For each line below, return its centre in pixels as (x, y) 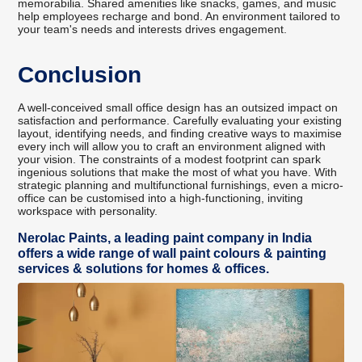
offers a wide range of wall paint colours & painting (173, 254)
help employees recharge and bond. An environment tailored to (179, 17)
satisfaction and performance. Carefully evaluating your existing (180, 121)
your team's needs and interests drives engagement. (153, 29)
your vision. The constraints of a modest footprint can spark (170, 160)
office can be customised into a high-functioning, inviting (161, 198)
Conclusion (80, 75)
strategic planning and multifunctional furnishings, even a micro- (181, 185)
